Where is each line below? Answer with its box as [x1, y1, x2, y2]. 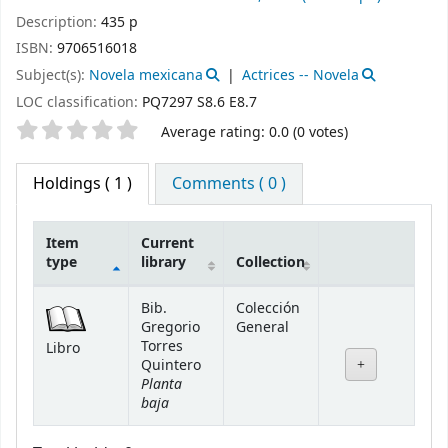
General [236, 316, 289, 338]
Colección [236, 297, 300, 319]
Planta [141, 372, 182, 395]
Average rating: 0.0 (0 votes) [161, 121, 348, 143]
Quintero [141, 354, 201, 376]
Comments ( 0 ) [172, 171, 287, 196]
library [141, 251, 186, 273]
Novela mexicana [89, 65, 203, 87]
